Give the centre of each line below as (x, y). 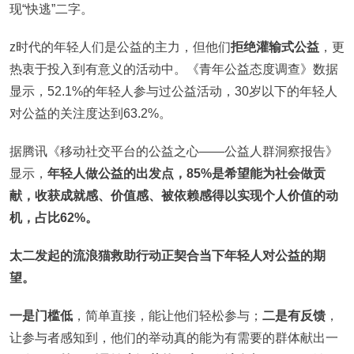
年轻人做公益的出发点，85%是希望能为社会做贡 (186, 173)
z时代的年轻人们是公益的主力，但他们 (120, 47)
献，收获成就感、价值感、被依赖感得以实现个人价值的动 (174, 195)
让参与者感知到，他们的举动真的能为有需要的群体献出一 (174, 337)
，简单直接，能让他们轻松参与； (168, 315)
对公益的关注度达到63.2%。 (90, 113)
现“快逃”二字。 (51, 9)
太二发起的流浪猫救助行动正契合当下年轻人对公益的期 (168, 255)
